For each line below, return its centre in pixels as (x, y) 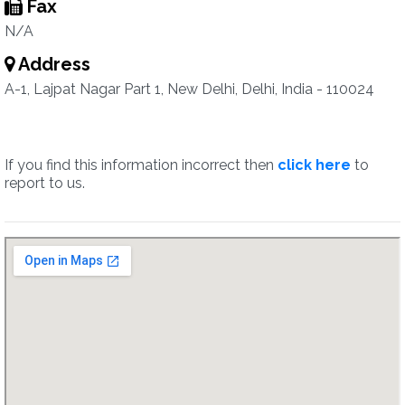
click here (314, 165)
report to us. (45, 183)
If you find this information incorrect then (141, 165)
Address (52, 64)
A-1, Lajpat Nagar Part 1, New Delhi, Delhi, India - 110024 (189, 89)
